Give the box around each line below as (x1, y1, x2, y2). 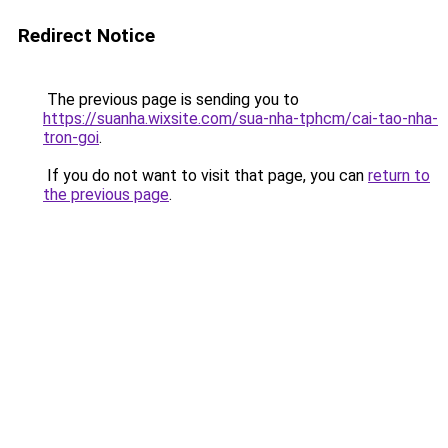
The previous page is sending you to (43, 90, 299, 109)
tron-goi (43, 128, 99, 147)
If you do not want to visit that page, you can (43, 166, 368, 185)
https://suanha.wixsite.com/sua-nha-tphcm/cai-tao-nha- (43, 109, 438, 128)
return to (368, 166, 430, 185)
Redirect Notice (18, 24, 155, 47)
